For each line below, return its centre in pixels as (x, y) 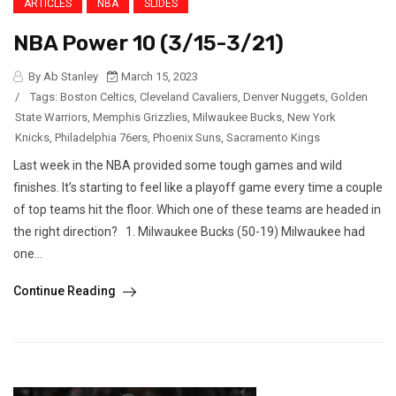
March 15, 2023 (158, 77)
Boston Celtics (97, 97)
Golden (349, 97)
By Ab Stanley (62, 77)
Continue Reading (66, 291)
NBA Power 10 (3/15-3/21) (148, 44)
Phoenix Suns (187, 138)
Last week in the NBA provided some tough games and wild (178, 166)
